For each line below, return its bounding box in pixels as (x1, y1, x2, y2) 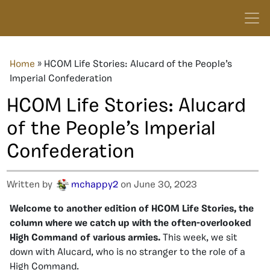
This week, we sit (163, 233, 237, 243)
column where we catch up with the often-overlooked (10, 219, 251, 228)
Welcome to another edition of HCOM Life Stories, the (10, 204, 254, 214)
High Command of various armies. (10, 233, 163, 243)
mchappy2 (71, 180, 118, 190)
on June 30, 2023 (118, 180, 197, 190)
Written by (7, 180, 55, 190)
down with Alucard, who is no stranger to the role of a (10, 248, 245, 257)
